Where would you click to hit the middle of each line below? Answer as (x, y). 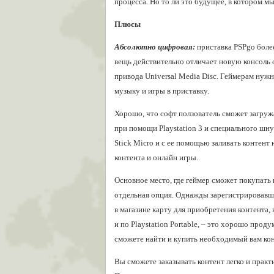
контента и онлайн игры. (156, 157)
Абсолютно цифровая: (155, 47)
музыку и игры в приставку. (162, 91)
